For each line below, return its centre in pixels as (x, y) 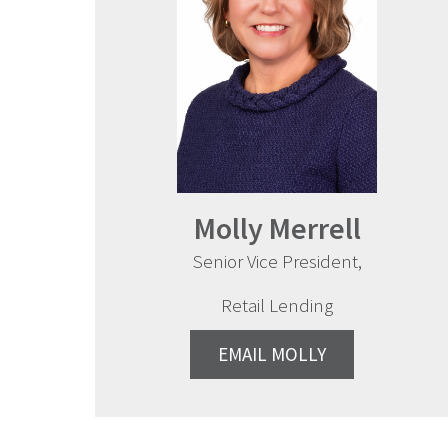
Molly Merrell (277, 228)
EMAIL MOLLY (272, 354)
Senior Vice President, (277, 261)
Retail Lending (277, 305)
